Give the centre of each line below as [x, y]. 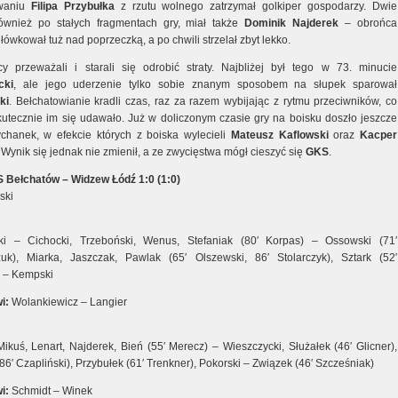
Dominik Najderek [295, 23]
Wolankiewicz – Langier [68, 302]
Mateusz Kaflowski [282, 135]
